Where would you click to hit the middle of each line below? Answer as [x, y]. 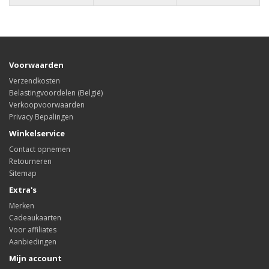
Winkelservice [37, 133]
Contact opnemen [40, 149]
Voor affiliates [33, 230]
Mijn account [35, 258]
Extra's [23, 190]
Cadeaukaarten [35, 218]
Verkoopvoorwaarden [47, 105]
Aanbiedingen [33, 242]
